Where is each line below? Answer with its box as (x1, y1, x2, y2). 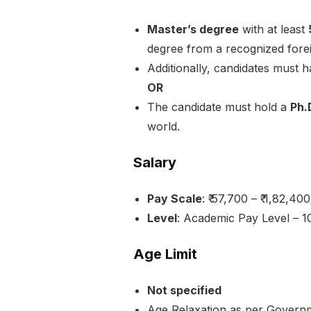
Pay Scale (147, 192, 202, 206)
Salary (133, 154, 176, 171)
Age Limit (133, 246, 197, 263)
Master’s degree (147, 22, 239, 37)
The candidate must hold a (147, 100, 290, 115)
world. (147, 119, 180, 134)
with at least (239, 22, 308, 37)
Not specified (147, 283, 221, 298)
